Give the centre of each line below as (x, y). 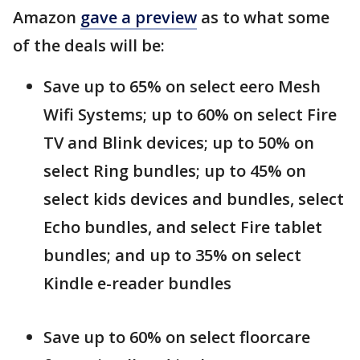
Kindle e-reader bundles (137, 284)
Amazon (47, 18)
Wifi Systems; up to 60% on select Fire (190, 115)
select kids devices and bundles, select (194, 199)
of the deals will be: (91, 46)
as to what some (263, 18)
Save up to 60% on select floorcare (177, 337)
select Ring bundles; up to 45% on (175, 171)
